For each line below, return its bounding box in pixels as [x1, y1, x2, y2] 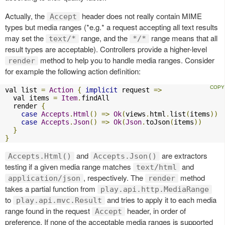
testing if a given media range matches [5, 161, 133, 172]
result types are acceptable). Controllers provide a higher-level [5, 44, 207, 54]
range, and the [79, 33, 130, 43]
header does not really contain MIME [80, 11, 202, 21]
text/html [136, 163, 177, 172]
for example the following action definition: [5, 66, 141, 76]
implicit [85, 86, 118, 94]
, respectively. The [83, 172, 145, 183]
